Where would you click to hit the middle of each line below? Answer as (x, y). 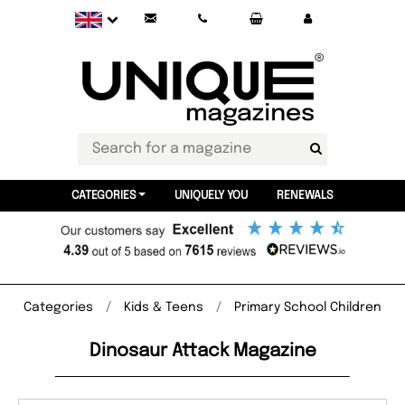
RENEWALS (305, 196)
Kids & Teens (164, 307)
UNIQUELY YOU (211, 196)
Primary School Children (308, 307)
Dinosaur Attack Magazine (202, 351)
